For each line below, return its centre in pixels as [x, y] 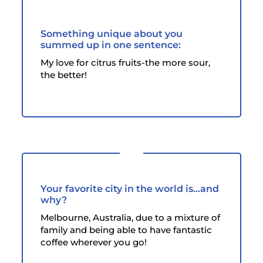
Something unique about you [112, 33]
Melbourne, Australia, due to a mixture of [131, 217]
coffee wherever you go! [94, 242]
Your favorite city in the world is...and [130, 188]
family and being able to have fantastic [127, 230]
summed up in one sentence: [111, 45]
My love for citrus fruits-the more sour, [126, 62]
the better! [64, 75]
